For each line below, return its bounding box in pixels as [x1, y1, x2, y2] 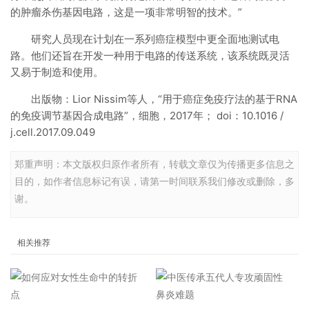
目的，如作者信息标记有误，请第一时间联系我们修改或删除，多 [14, 175, 295, 187]
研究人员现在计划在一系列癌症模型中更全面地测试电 [31, 32, 279, 46]
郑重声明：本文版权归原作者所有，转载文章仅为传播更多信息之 [14, 158, 295, 170]
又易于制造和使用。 [10, 66, 103, 79]
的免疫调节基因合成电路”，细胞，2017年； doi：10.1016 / [10, 109, 283, 122]
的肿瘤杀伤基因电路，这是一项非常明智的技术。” [10, 6, 242, 19]
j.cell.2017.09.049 [10, 126, 95, 139]
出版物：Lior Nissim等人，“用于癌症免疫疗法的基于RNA [31, 92, 297, 106]
